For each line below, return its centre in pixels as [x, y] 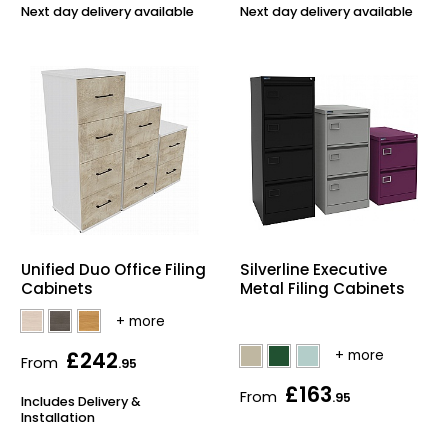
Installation [58, 418]
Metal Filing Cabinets [322, 289]
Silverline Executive [313, 270]
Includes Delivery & [81, 402]
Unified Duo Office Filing [113, 270]
